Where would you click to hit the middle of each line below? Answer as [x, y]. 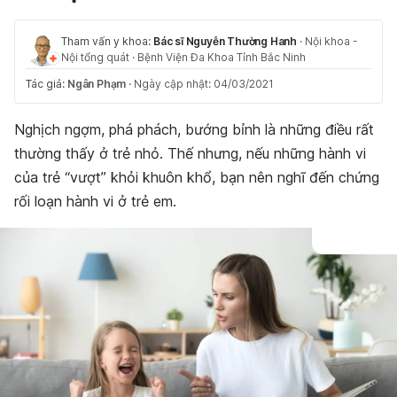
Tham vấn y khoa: [107, 41]
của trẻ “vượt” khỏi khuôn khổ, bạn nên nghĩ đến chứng [197, 177]
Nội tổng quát [95, 57]
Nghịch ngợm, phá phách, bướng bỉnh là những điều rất [194, 129]
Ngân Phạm [97, 84]
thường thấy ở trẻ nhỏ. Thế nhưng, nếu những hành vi [190, 153]
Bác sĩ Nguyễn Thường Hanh [225, 41]
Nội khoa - [331, 41]
